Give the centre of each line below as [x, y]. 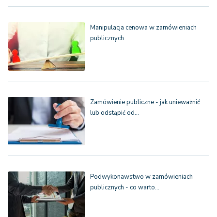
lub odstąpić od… [115, 113]
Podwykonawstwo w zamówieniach [141, 177]
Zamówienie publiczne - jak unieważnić [145, 102]
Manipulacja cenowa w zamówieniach [143, 28]
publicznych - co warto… [125, 188]
